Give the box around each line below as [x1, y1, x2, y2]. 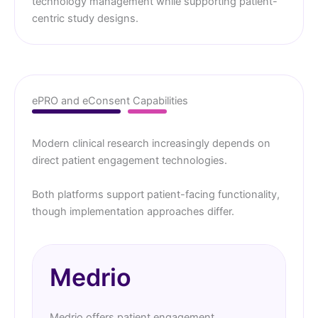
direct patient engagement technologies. [32, 154, 227, 168]
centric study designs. [32, 12, 138, 26]
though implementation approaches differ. [32, 204, 234, 218]
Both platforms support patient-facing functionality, [32, 187, 280, 201]
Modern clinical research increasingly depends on [32, 137, 270, 150]
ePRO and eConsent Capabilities [32, 94, 188, 108]
